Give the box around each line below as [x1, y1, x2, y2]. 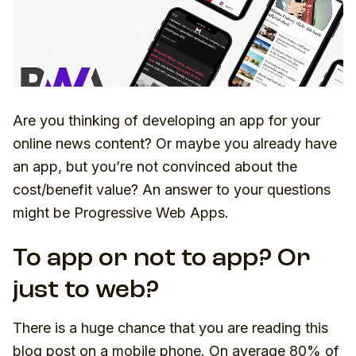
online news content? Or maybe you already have [13, 135, 337, 152]
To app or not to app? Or [13, 246, 311, 272]
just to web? [13, 278, 159, 304]
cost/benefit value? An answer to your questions [13, 181, 331, 198]
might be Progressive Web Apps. [13, 204, 229, 221]
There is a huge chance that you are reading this [13, 319, 328, 336]
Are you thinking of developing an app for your [13, 112, 320, 129]
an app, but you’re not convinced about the [13, 158, 297, 175]
